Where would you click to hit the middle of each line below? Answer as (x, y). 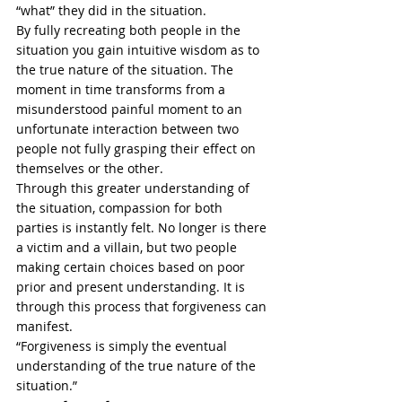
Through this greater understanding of (135, 188)
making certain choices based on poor (132, 267)
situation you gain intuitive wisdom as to (140, 50)
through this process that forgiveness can (143, 306)
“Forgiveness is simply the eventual (123, 346)
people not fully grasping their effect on (138, 149)
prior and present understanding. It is (132, 287)
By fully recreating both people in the (130, 30)
